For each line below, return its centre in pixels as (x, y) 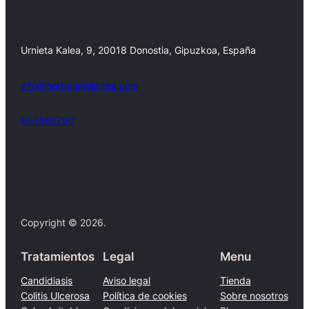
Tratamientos (58, 256)
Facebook (25, 161)
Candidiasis (47, 280)
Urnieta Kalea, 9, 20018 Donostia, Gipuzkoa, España (139, 50)
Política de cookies (145, 295)
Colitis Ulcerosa (56, 295)
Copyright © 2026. (64, 222)
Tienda (235, 280)
